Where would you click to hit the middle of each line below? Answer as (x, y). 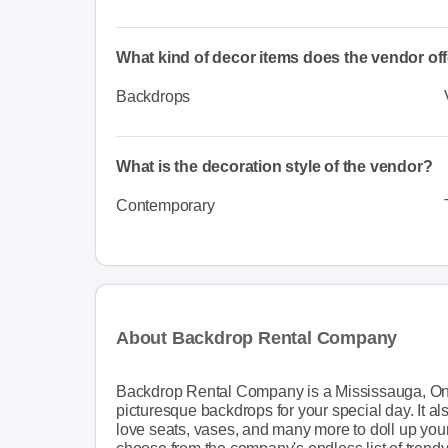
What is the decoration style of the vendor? (274, 166)
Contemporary (165, 205)
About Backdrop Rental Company (257, 337)
